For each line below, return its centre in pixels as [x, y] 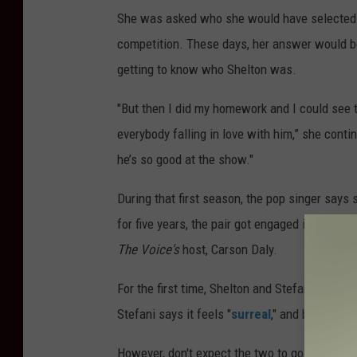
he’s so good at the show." [185, 160]
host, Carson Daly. [228, 250]
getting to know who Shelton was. [207, 70]
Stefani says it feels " [174, 314]
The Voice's [148, 250]
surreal [251, 314]
